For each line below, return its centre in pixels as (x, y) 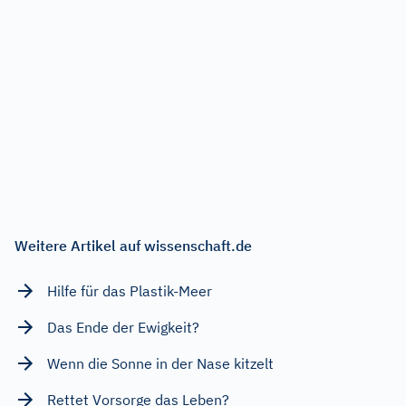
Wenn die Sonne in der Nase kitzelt (160, 363)
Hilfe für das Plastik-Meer (130, 290)
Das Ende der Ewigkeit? (123, 327)
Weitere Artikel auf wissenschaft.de (133, 245)
